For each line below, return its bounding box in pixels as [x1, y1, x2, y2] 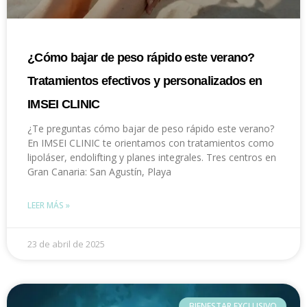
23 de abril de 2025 [27, 237, 105, 250]
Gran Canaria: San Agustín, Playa [27, 164, 171, 178]
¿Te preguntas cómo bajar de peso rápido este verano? [27, 121, 274, 135]
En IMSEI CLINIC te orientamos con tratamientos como [27, 136, 274, 149]
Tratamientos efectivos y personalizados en [27, 73, 262, 88]
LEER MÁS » [27, 199, 70, 211]
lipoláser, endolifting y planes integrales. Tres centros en [27, 150, 276, 164]
